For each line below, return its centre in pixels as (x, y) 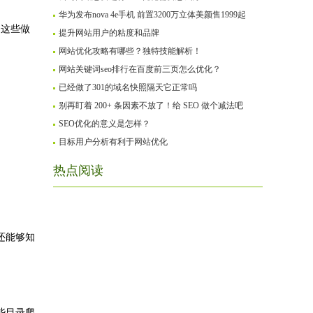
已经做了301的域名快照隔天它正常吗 (128, 87)
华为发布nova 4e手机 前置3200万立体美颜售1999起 (152, 15)
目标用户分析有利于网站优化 (113, 142)
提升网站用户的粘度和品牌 (109, 33)
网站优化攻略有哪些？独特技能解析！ (130, 51)
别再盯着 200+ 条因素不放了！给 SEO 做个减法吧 (151, 105)
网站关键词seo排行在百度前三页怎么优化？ (140, 69)
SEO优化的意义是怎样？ (104, 124)
